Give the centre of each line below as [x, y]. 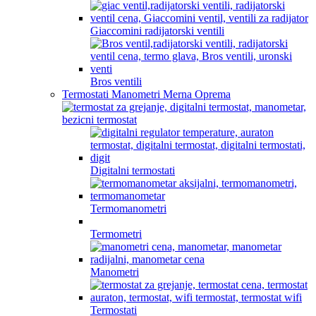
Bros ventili [116, 81]
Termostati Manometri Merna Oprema [146, 94]
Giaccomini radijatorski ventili [157, 31]
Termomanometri [128, 208]
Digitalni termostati [133, 170]
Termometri [116, 234]
